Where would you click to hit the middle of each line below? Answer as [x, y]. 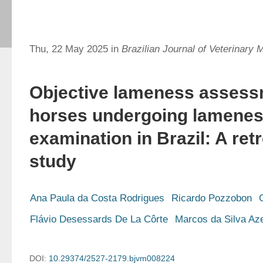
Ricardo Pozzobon [212, 198]
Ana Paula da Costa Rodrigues [97, 198]
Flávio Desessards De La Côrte [99, 219]
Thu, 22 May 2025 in [75, 49]
